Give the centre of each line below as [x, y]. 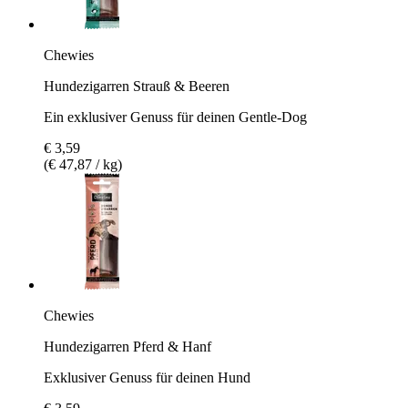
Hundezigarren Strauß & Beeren [137, 86]
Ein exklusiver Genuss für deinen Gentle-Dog [175, 117]
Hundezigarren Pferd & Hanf [127, 346]
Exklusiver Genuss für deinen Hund [147, 377]
